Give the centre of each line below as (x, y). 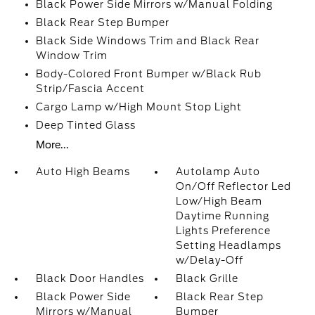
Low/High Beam (219, 201)
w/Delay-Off (210, 260)
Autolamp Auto (218, 172)
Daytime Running (223, 216)
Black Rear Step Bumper (102, 22)
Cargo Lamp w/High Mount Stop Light (139, 107)
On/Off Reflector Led (234, 186)
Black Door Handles (90, 278)
